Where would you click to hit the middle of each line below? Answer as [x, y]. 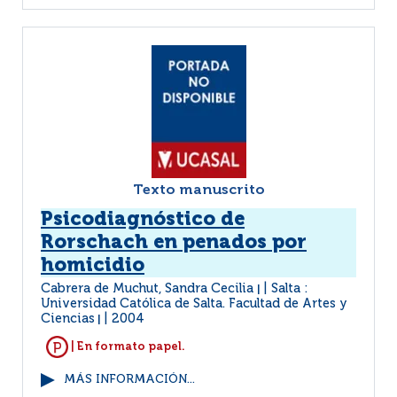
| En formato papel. [127, 346]
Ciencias [68, 319]
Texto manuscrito [198, 191]
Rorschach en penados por [174, 243]
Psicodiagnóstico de [143, 220]
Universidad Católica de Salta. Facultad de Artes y [194, 304]
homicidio [93, 266]
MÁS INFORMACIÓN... [129, 380]
